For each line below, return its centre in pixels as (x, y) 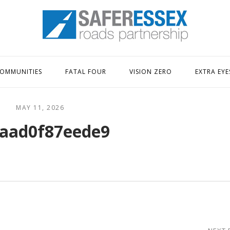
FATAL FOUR (86, 72)
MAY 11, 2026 (40, 108)
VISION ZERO (151, 72)
